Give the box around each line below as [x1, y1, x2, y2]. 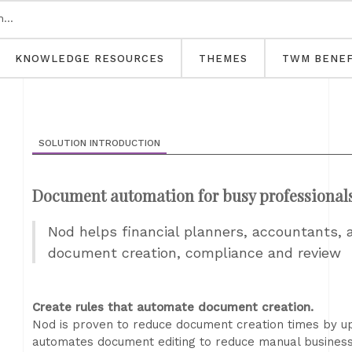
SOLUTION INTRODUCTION [38, 137, 160, 148]
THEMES [199, 53, 247, 64]
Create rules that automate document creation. [32, 300, 313, 314]
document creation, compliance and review [48, 244, 341, 261]
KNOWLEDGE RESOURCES [15, 53, 164, 64]
